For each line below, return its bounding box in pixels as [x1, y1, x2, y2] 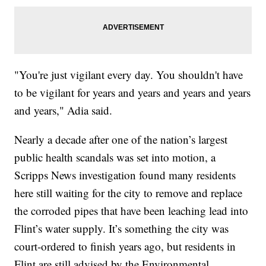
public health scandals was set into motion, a [14, 149, 216, 164]
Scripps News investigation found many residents [14, 167, 236, 182]
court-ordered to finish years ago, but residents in [14, 238, 236, 254]
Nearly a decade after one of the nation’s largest [14, 131, 228, 147]
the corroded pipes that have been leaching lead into [14, 202, 249, 218]
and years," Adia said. [14, 102, 116, 118]
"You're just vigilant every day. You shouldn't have [14, 66, 243, 82]
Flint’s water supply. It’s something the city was [14, 220, 229, 236]
